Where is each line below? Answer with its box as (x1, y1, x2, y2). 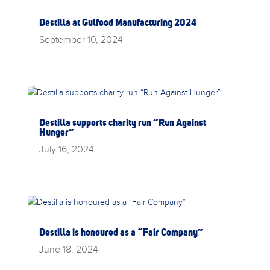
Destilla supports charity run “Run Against (39, 116, 206, 129)
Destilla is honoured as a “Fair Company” (39, 226, 202, 239)
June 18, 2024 (39, 242, 98, 256)
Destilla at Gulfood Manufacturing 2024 (39, 16, 196, 28)
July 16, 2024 (39, 142, 94, 156)
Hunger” (39, 126, 74, 139)
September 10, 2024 (39, 32, 123, 46)
